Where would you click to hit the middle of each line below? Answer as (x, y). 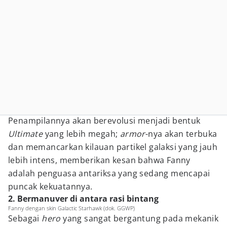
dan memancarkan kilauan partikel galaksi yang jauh (113, 147)
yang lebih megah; (81, 134)
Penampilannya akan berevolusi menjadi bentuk (104, 121)
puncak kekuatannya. (50, 186)
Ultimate (26, 134)
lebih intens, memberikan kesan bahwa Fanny (99, 160)
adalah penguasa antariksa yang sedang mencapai (109, 173)
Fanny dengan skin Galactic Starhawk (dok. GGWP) (71, 208)
